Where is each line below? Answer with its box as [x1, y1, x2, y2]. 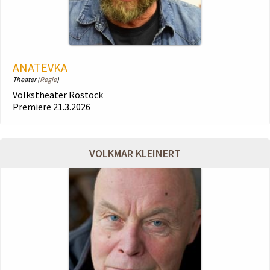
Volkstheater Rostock [13, 89, 103, 101]
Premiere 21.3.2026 [13, 101, 90, 113]
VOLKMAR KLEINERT [89, 146, 181, 160]
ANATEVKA [13, 60, 67, 75]
